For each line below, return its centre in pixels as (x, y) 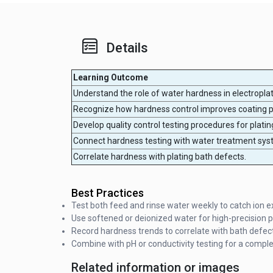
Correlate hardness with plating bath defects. (160, 156)
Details (127, 48)
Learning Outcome (111, 77)
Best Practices (108, 193)
